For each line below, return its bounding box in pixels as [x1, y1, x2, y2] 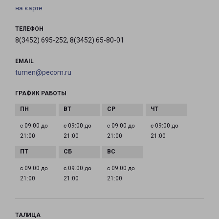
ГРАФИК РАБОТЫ [15, 90, 66, 97]
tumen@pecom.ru [15, 68, 71, 77]
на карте [15, 4, 42, 12]
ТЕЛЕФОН [15, 25, 44, 33]
